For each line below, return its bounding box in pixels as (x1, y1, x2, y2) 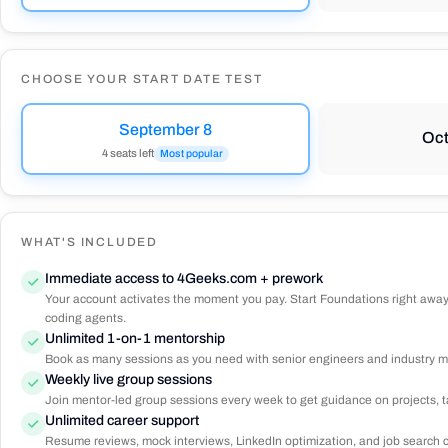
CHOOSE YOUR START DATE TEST (21, 72, 263, 86)
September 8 (119, 120, 213, 138)
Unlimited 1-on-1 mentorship (45, 331, 225, 346)
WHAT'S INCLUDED (21, 235, 158, 249)
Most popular (160, 147, 224, 159)
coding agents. (45, 311, 126, 325)
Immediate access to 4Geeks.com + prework (45, 271, 323, 286)
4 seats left (102, 147, 155, 159)
